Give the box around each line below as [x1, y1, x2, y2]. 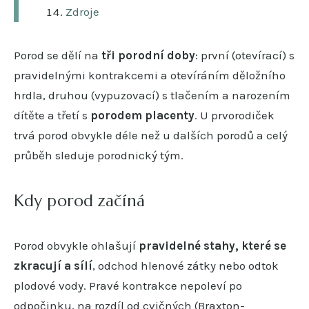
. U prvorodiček [195, 108, 275, 122]
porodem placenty [90, 108, 195, 122]
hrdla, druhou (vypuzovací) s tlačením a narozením [14, 88, 290, 102]
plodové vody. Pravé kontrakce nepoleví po [14, 278, 242, 292]
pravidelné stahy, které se [139, 238, 286, 252]
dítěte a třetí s [14, 108, 90, 122]
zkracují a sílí [14, 258, 92, 272]
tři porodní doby [101, 48, 195, 62]
